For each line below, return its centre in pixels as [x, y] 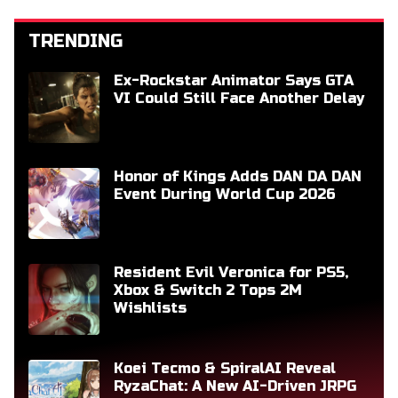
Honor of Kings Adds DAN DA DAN [238, 176]
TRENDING [76, 41]
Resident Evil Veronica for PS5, [231, 272]
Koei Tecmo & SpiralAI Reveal [225, 368]
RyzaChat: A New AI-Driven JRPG [235, 386]
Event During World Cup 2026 [225, 194]
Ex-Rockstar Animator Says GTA [234, 80]
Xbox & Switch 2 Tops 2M [208, 290]
